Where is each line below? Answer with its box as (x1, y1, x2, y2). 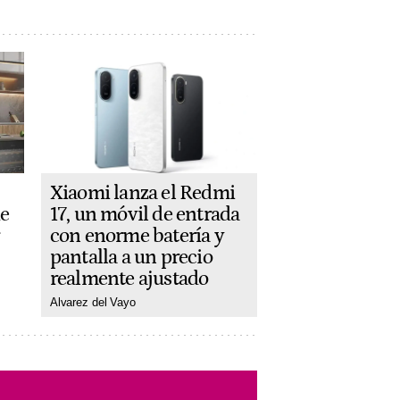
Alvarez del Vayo (49, 296, 136, 310)
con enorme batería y (49, 224, 224, 248)
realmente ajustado (49, 267, 209, 291)
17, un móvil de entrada (49, 203, 240, 227)
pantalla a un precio (49, 246, 212, 270)
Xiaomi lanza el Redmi (49, 181, 235, 205)
